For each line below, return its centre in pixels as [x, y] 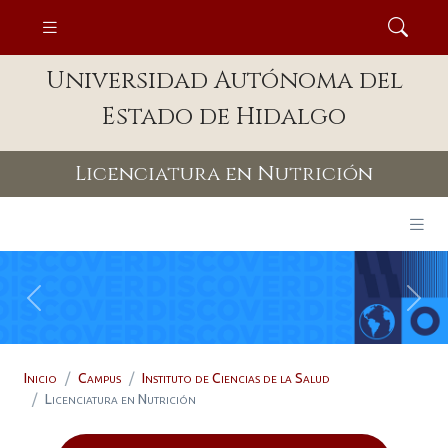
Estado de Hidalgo [224, 116]
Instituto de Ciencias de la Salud [236, 378]
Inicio [40, 378]
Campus [99, 378]
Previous [63, 308]
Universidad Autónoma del [224, 80]
